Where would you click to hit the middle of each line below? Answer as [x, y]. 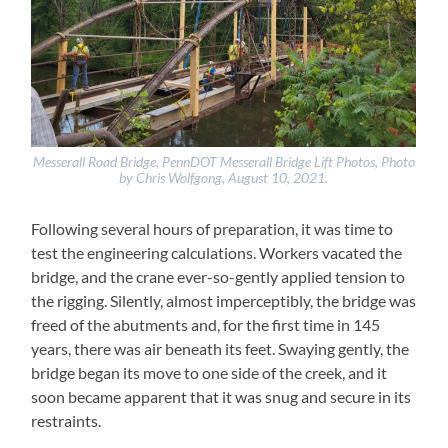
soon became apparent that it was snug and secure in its [221, 396]
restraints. [66, 420]
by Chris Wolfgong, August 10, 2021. [224, 178]
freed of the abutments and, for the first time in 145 [206, 324]
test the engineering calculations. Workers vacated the [217, 252]
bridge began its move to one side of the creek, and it [209, 372]
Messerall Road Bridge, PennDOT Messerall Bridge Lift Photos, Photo [223, 162]
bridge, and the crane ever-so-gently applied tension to [218, 276]
